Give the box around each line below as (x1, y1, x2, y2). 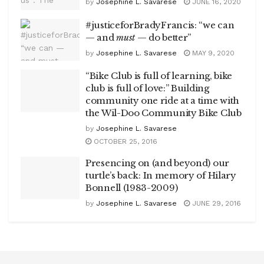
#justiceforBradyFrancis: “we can (85, 19, 235, 31)
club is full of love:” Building (85, 82, 209, 94)
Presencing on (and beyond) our (85, 157, 229, 169)
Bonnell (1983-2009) (85, 182, 178, 193)
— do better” (135, 31, 192, 43)
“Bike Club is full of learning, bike (85, 70, 233, 81)
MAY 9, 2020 (190, 48, 235, 57)
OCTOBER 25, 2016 (91, 137, 157, 146)
